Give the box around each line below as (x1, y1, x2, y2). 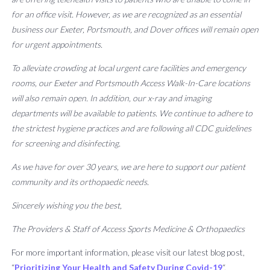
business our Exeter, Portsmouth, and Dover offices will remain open (11, 24, 259, 34)
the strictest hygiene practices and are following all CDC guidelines (11, 123, 251, 133)
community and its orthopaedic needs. (11, 177, 149, 187)
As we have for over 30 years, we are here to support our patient (11, 162, 245, 172)
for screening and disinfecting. (11, 138, 121, 148)
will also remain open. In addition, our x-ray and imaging (11, 93, 212, 103)
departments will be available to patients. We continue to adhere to (11, 108, 253, 118)
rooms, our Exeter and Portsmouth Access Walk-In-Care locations (11, 78, 250, 88)
